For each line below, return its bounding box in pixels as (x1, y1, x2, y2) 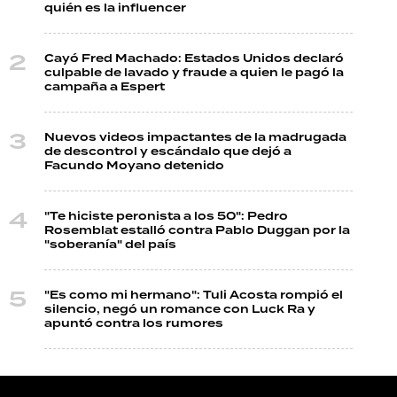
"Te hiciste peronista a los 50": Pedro (44, 208, 288, 225)
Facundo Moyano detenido (44, 158, 224, 175)
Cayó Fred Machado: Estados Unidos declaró (44, 51, 344, 67)
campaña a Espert (44, 79, 165, 96)
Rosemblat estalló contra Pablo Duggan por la (44, 222, 350, 239)
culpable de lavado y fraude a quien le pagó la (44, 65, 344, 82)
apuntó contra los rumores (44, 315, 223, 332)
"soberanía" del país (44, 237, 176, 253)
